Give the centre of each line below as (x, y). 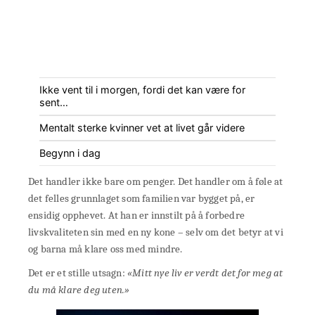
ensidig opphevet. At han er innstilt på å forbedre (136, 216)
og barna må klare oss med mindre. (105, 249)
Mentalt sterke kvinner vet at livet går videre (142, 128)
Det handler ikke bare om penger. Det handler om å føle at (156, 182)
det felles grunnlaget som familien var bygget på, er (142, 199)
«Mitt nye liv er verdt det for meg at (205, 273)
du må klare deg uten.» (79, 290)
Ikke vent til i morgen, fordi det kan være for (142, 90)
